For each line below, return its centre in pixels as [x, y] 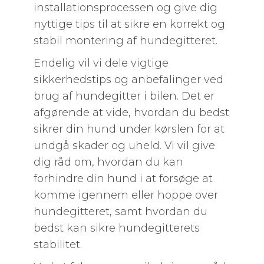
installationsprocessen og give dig [125, 8]
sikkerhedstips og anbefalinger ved [128, 80]
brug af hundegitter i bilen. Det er [124, 96]
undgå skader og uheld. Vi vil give [124, 146]
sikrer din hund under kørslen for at [129, 129]
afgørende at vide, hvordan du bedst [131, 113]
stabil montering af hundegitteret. [125, 41]
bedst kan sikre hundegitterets [116, 228]
